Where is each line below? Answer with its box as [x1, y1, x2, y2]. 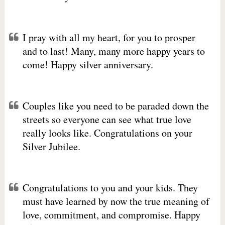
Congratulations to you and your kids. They [22, 181, 198, 194]
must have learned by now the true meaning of [22, 194, 209, 208]
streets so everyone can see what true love [22, 113, 191, 126]
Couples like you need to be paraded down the [22, 99, 209, 113]
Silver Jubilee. [22, 140, 80, 153]
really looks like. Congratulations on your [22, 126, 192, 140]
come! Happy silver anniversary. [22, 58, 153, 71]
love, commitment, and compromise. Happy [22, 208, 200, 221]
